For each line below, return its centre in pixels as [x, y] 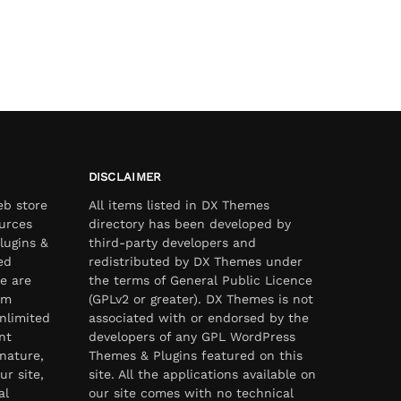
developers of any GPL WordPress [192, 337]
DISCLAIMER [125, 176]
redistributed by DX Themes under [195, 262]
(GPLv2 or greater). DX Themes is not [200, 299]
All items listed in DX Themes [179, 205]
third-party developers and [172, 243]
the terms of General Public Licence [200, 281]
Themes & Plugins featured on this [195, 356]
